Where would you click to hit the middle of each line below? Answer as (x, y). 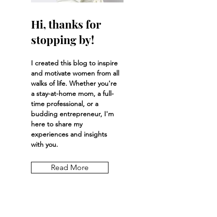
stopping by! (63, 39)
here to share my (57, 124)
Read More (70, 167)
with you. (46, 144)
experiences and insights (69, 134)
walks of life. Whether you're (74, 83)
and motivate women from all (75, 73)
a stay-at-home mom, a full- (72, 93)
